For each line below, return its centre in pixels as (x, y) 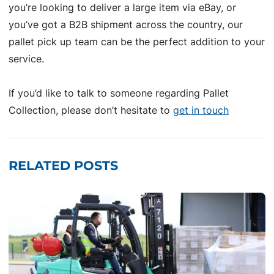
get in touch (201, 110)
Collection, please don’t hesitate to (91, 110)
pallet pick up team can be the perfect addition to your (137, 42)
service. (26, 59)
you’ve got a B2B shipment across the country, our (126, 25)
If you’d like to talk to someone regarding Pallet (119, 93)
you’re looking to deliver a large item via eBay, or (122, 8)
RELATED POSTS (63, 166)
